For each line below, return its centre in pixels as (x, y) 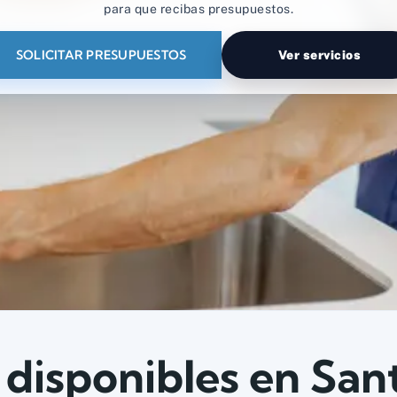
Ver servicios (319, 55)
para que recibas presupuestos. (198, 9)
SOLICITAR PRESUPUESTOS (101, 55)
